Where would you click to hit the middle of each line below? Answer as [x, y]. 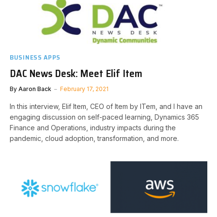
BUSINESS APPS [35, 57]
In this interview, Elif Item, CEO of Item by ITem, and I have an [106, 106]
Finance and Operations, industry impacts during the [93, 127]
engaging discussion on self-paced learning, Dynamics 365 [104, 117]
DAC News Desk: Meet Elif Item [76, 73]
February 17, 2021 [84, 89]
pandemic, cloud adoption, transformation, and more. [94, 138]
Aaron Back [35, 89]
